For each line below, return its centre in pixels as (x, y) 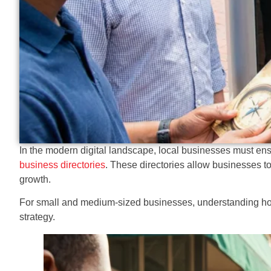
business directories (62, 165)
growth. (35, 179)
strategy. (37, 217)
